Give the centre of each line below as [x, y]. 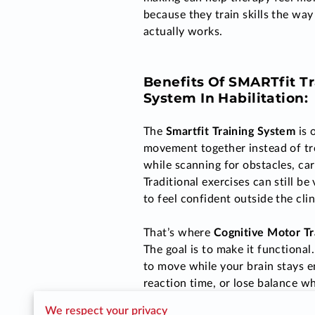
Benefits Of [186, 82]
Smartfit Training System [231, 131]
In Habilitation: [254, 98]
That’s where [179, 233]
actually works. [185, 32]
